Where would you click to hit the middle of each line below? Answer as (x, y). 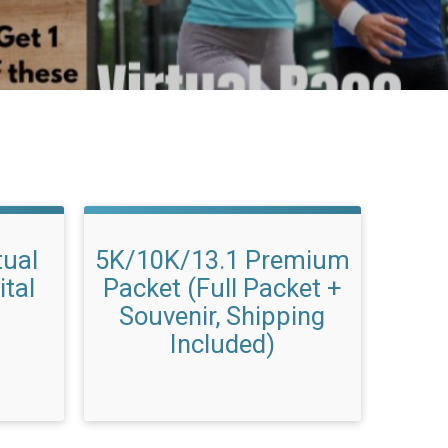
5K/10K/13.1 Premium (222, 260)
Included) (222, 344)
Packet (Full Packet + (222, 288)
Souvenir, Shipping (222, 316)
